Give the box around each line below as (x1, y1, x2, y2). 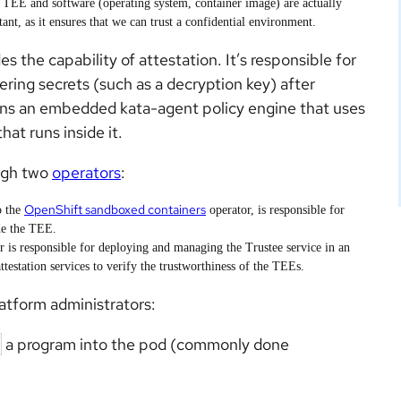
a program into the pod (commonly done (2, 334, 289, 355)
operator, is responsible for (206, 203, 345, 218)
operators (52, 162, 121, 183)
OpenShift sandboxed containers (24, 201, 206, 218)
